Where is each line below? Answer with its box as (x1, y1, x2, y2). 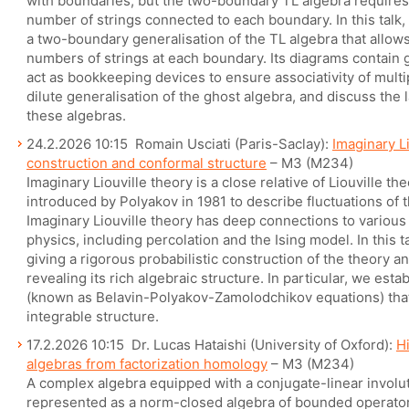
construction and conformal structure (26, 154, 267, 172)
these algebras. (26, 107, 126, 124)
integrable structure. (26, 308, 159, 325)
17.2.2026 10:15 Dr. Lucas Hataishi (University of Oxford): (26, 336, 396, 353)
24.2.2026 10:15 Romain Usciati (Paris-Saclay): (26, 135, 332, 152)
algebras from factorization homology (26, 355, 267, 372)
